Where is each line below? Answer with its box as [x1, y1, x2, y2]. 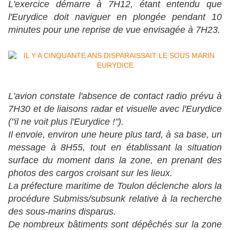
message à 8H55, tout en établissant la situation [8, 142, 222, 153]
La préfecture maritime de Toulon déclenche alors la [8, 181, 222, 191]
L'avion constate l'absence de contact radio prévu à [8, 91, 222, 102]
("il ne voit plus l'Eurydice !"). [8, 117, 124, 127]
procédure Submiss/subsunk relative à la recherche [8, 194, 222, 204]
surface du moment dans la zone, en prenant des [8, 155, 222, 166]
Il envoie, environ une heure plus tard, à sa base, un [8, 129, 222, 140]
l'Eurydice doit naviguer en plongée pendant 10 [8, 12, 222, 23]
